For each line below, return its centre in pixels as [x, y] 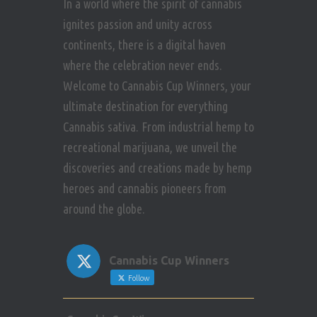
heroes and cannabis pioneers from [145, 189]
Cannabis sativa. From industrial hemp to [158, 127]
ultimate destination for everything [145, 106]
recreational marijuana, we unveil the [150, 148]
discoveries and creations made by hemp [157, 168]
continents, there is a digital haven [144, 45]
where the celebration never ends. [143, 65]
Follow [138, 278]
